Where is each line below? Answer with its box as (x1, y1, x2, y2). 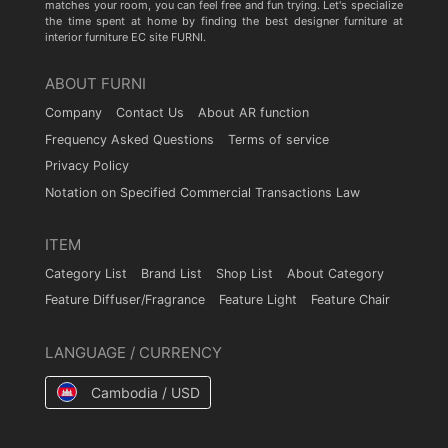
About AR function (198, 105, 309, 121)
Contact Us (116, 105, 184, 121)
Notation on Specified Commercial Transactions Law (45, 184, 360, 200)
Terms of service (228, 131, 329, 147)
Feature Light (219, 292, 297, 308)
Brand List (141, 265, 202, 281)
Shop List (216, 265, 273, 281)
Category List (45, 265, 127, 281)
